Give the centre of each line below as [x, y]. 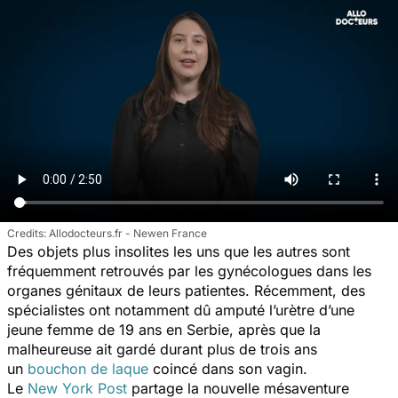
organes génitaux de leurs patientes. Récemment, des [186, 290]
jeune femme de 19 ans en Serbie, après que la [164, 329]
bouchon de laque [88, 368]
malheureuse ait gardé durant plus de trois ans [162, 349]
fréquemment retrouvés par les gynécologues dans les [189, 271]
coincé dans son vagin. [230, 368]
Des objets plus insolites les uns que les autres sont [179, 251]
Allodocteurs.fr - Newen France [128, 233]
